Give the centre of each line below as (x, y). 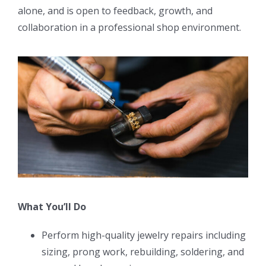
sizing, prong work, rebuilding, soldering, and (143, 251)
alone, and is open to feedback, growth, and (115, 11)
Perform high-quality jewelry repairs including (144, 235)
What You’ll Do (52, 206)
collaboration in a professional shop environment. (129, 28)
